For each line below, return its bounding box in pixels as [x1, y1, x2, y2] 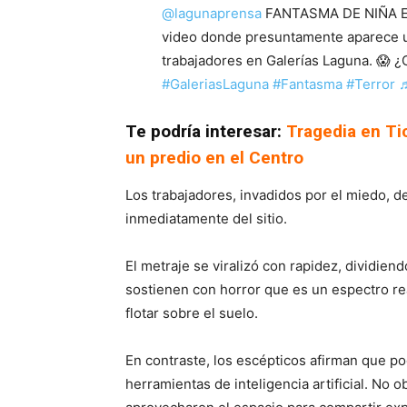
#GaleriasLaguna [162, 74, 269, 93]
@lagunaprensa [162, 4, 262, 22]
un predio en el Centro [125, 146, 303, 168]
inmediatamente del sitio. [125, 209, 287, 227]
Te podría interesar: [125, 120, 286, 142]
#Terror [346, 74, 395, 93]
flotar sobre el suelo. [125, 303, 258, 322]
